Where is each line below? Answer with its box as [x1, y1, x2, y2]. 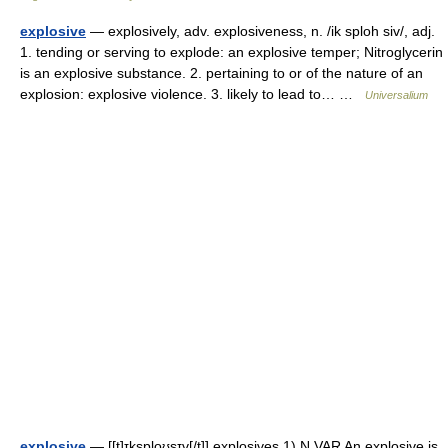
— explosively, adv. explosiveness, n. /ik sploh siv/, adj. [86, 23, 435, 39]
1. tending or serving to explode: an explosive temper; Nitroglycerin [20, 44, 443, 60]
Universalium [365, 89, 428, 101]
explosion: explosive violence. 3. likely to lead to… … [20, 86, 365, 102]
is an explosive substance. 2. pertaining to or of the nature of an [20, 65, 423, 81]
